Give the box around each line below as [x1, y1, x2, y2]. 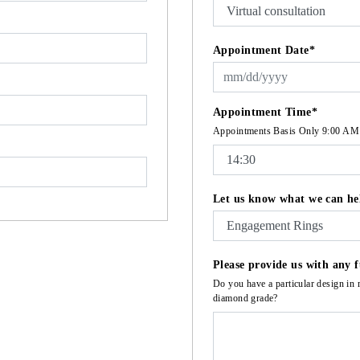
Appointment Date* [213, 44, 316, 56]
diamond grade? [213, 292, 278, 304]
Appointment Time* [213, 106, 318, 118]
